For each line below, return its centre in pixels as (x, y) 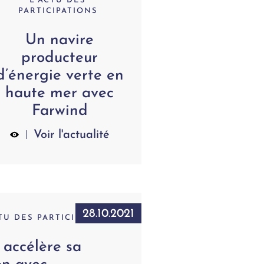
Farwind (60, 111)
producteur (60, 58)
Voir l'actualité (71, 135)
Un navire (60, 41)
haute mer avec (60, 94)
